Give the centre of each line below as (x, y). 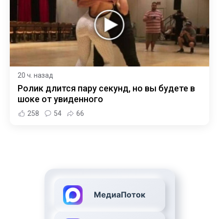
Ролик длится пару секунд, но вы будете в (106, 88)
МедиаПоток (119, 195)
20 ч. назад (35, 76)
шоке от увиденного (60, 99)
